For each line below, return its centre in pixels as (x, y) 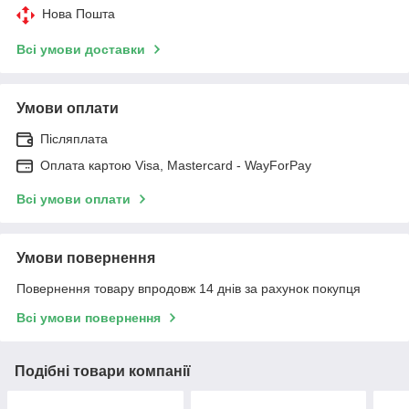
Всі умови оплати (73, 199)
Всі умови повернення (89, 317)
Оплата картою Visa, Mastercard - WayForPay (176, 165)
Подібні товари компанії (103, 371)
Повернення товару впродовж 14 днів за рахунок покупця (189, 288)
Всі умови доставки (81, 49)
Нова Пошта (79, 13)
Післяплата (74, 138)
